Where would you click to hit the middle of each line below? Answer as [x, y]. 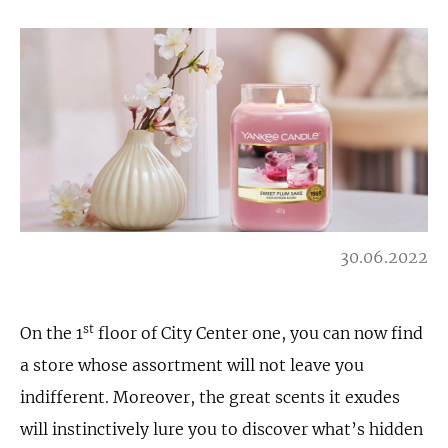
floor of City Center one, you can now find [258, 333]
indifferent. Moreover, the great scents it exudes [210, 397]
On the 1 [51, 333]
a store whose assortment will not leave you [192, 365]
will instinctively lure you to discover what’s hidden [221, 429]
